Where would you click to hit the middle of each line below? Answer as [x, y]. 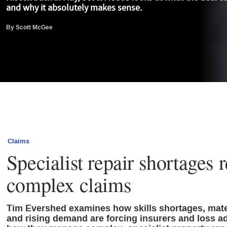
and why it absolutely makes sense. [74, 8]
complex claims [69, 184]
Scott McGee [34, 28]
